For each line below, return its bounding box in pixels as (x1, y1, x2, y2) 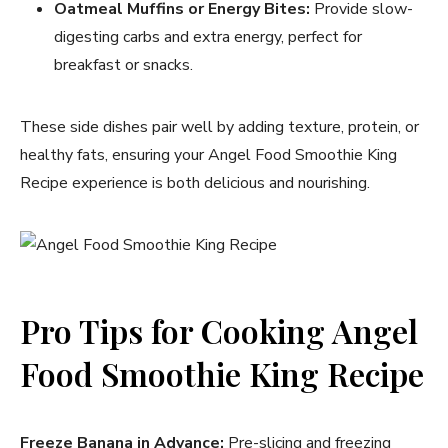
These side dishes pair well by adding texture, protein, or (20, 115, 419, 138)
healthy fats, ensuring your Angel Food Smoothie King (20, 143, 397, 166)
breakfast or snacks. (54, 53, 193, 76)
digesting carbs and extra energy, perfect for (54, 25, 362, 48)
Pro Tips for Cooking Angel (20, 308, 418, 352)
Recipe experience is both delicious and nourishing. (20, 171, 370, 194)
